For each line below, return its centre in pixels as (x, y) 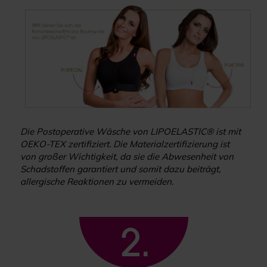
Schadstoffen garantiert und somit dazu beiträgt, (121, 169)
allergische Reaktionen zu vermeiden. (97, 182)
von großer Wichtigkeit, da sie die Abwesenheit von (127, 157)
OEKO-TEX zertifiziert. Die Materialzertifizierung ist (125, 144)
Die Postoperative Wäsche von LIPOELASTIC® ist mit (131, 132)
